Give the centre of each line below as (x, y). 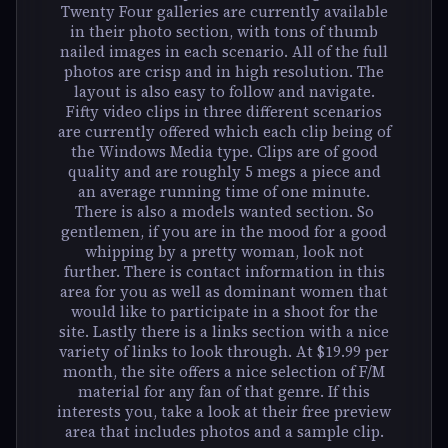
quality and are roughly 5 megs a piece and (224, 171)
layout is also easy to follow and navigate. (224, 91)
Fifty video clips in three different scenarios (224, 111)
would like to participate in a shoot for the (224, 311)
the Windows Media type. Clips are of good (224, 151)
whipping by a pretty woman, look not (224, 251)
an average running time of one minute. (224, 191)
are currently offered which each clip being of (224, 131)
